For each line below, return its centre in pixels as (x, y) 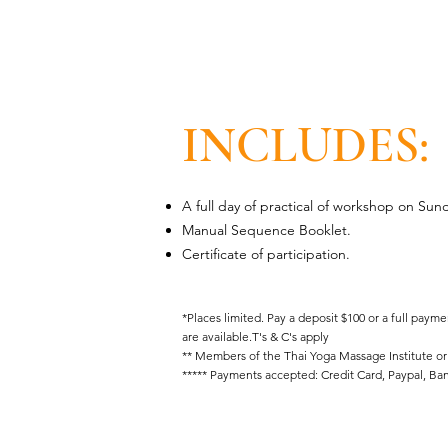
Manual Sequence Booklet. (266, 230)
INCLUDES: (305, 145)
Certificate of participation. (266, 254)
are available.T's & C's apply (255, 336)
